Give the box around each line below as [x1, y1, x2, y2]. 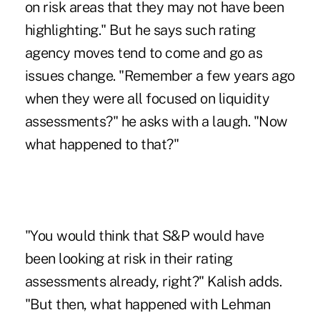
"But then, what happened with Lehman [24, 296, 271, 314]
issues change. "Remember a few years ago [24, 67, 295, 85]
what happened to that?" [24, 136, 179, 154]
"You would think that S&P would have [24, 227, 264, 245]
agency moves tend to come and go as [24, 44, 263, 62]
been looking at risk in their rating [24, 250, 233, 268]
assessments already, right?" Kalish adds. [24, 273, 282, 291]
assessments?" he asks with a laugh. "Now [24, 113, 288, 131]
